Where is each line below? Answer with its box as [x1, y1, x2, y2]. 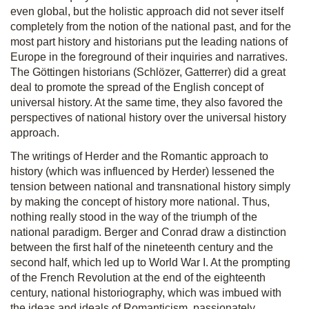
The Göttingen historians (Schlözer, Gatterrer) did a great [10, 66, 286, 78]
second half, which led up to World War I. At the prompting [10, 257, 290, 268]
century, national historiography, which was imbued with [10, 287, 281, 299]
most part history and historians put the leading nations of [10, 36, 288, 48]
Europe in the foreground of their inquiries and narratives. [10, 51, 288, 63]
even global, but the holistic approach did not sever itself [10, 6, 283, 17]
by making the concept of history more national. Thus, [10, 196, 270, 208]
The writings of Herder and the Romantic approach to [10, 150, 268, 162]
